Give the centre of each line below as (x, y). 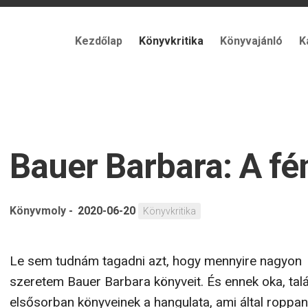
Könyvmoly (38, 211)
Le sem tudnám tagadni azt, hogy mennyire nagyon (156, 261)
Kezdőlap (99, 41)
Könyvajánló (251, 41)
